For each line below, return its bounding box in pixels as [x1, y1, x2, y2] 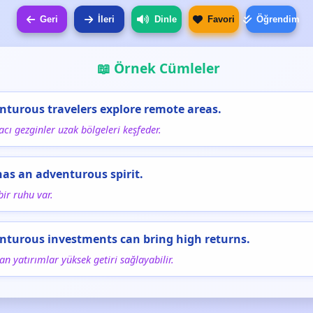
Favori [208, 14, 235, 24]
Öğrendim [256, 14, 300, 24]
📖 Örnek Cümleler [97, 59, 220, 78]
